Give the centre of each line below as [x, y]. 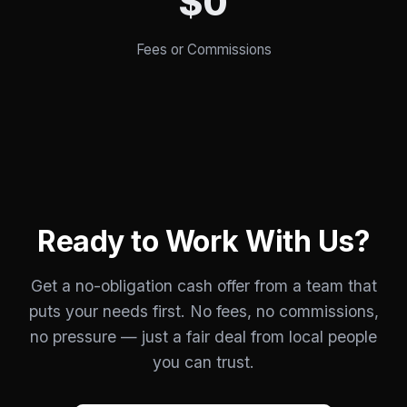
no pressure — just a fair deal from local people [203, 337]
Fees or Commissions [203, 50]
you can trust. [203, 362]
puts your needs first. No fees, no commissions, [203, 311]
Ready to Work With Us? [203, 241]
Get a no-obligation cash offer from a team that [203, 286]
